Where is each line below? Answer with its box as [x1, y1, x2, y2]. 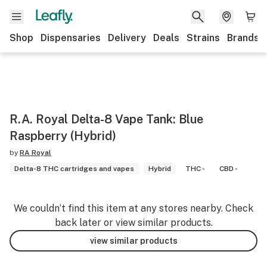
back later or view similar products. [54, 217, 213, 228]
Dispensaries [41, 32, 101, 44]
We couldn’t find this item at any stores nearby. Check [14, 203, 253, 214]
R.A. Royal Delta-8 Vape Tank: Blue [10, 112, 203, 126]
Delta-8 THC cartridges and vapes [14, 164, 134, 173]
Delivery [108, 32, 146, 44]
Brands [227, 32, 259, 44]
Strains [187, 32, 220, 44]
